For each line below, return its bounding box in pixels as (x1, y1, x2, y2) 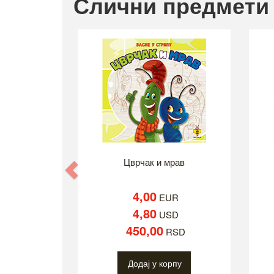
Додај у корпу (128, 257, 182, 270)
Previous (80, 158, 145, 181)
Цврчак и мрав (124, 155, 185, 169)
